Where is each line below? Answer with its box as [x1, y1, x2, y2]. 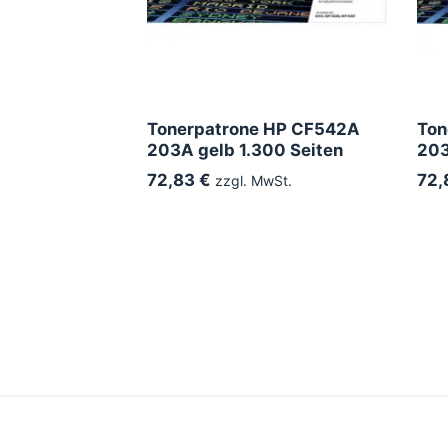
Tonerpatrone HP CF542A [147, 118, 360, 139]
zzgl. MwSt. [211, 171, 292, 189]
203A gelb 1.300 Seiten [147, 139, 343, 160]
